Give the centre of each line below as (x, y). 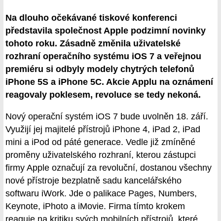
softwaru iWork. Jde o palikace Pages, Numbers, (101, 194)
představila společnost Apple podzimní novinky (106, 31)
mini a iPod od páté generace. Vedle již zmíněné (100, 142)
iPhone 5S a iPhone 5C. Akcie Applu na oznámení (109, 82)
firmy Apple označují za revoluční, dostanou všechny (109, 168)
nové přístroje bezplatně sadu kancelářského (93, 181)
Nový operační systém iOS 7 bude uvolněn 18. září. (107, 117)
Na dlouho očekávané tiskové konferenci (91, 18)
